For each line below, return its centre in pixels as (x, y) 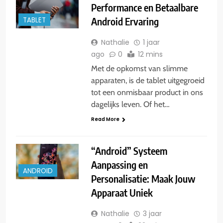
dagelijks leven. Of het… (130, 105)
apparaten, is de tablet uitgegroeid (148, 81)
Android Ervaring (125, 21)
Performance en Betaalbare (144, 7)
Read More (105, 119)
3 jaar (152, 213)
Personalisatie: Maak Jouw (143, 178)
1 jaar (151, 43)
